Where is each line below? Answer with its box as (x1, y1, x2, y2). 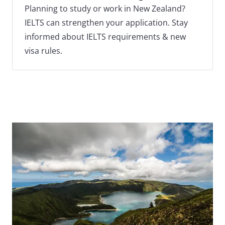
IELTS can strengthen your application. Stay (25, 17, 188, 28)
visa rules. (25, 45, 62, 56)
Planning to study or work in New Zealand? (25, 3, 185, 14)
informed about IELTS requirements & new (25, 31, 186, 42)
